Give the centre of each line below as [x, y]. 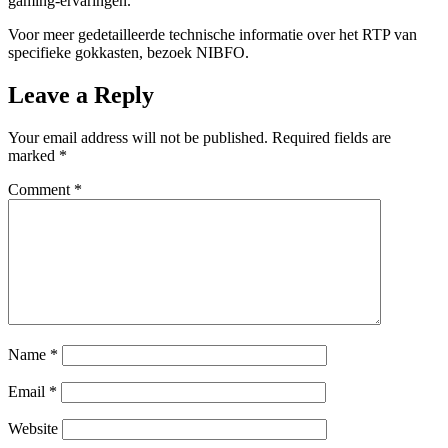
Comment [41, 189]
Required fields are [331, 137]
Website [33, 428]
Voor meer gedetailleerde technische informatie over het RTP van [212, 34]
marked [33, 155]
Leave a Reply [81, 94]
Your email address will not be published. [138, 137]
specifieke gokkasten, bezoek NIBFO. [128, 52]
